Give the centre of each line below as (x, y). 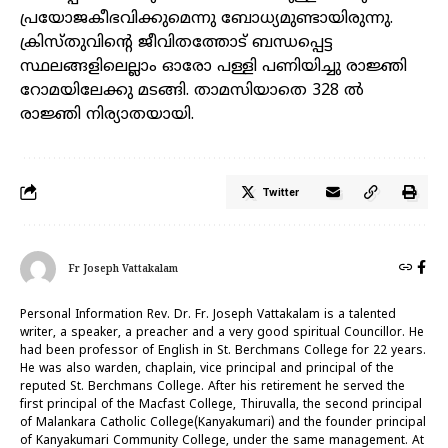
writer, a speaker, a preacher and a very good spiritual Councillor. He (222, 334)
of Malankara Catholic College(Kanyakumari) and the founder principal (223, 424)
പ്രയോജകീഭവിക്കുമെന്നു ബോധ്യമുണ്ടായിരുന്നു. (206, 19)
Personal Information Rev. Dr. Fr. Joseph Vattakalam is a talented (208, 316)
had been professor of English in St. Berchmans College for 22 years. (223, 352)
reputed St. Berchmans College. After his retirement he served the (212, 388)
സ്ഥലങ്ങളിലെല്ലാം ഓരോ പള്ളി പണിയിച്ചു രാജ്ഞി (213, 67)
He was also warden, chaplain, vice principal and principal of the (207, 370)
